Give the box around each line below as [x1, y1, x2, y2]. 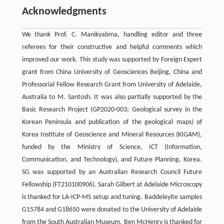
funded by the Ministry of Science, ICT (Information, [21, 143, 202, 151]
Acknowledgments [21, 5, 106, 17]
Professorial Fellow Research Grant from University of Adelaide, [21, 80, 202, 88]
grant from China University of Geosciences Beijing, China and [21, 68, 202, 76]
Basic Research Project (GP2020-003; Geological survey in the [21, 105, 202, 113]
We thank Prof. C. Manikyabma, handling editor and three [21, 30, 202, 38]
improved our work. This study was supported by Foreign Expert [21, 55, 202, 63]
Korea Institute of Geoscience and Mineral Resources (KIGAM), [21, 130, 202, 138]
